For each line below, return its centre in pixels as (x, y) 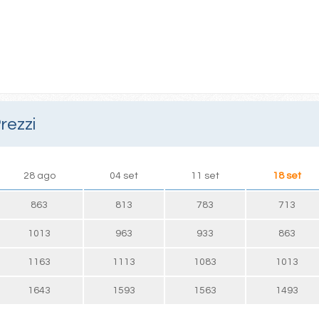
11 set (205, 176)
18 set (287, 176)
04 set (124, 176)
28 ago (39, 176)
